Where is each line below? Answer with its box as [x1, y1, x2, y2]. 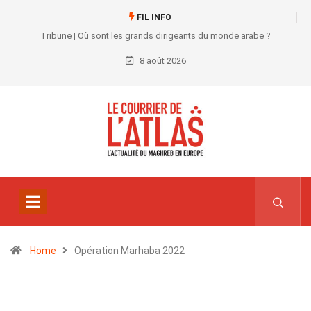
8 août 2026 [137, 56, 186, 66]
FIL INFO [134, 12, 171, 22]
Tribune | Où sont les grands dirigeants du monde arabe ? [40, 31, 271, 41]
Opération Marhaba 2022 [74, 245, 185, 257]
